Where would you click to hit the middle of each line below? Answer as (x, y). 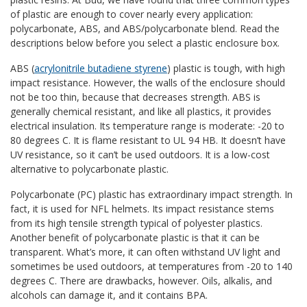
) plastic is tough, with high (226, 68)
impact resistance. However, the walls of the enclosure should (148, 82)
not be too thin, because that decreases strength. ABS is (135, 97)
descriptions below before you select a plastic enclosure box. (145, 42)
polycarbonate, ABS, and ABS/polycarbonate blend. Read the (145, 28)
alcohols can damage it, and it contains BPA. (109, 295)
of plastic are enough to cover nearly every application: (132, 14)
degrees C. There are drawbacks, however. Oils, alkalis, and (141, 280)
